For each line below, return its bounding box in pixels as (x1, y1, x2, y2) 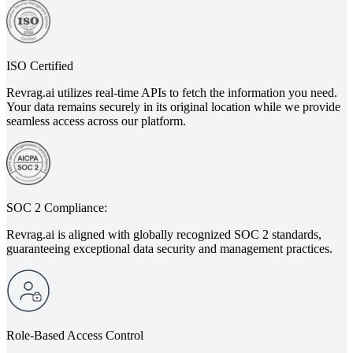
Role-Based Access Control (6, 328, 143, 342)
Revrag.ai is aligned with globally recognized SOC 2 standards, (6, 227, 321, 241)
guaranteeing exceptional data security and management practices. (6, 241, 333, 255)
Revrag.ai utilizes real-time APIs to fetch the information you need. (6, 85, 337, 99)
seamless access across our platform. (6, 113, 186, 128)
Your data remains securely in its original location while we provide (6, 99, 340, 113)
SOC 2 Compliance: (6, 200, 107, 214)
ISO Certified (6, 58, 73, 72)
